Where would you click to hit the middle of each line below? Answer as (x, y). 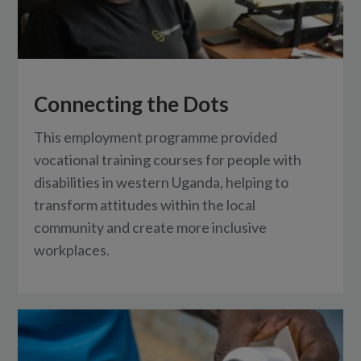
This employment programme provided (156, 137)
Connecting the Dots (132, 104)
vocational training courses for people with (168, 159)
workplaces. (72, 249)
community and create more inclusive (151, 227)
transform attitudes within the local (145, 204)
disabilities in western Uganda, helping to (162, 182)
